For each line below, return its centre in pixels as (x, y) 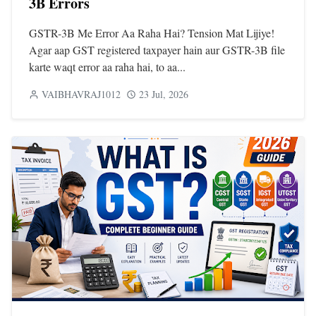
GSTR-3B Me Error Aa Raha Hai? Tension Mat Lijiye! (152, 33)
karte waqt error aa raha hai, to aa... (107, 67)
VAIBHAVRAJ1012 (81, 95)
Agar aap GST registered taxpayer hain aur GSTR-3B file (157, 50)
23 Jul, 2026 (164, 95)
